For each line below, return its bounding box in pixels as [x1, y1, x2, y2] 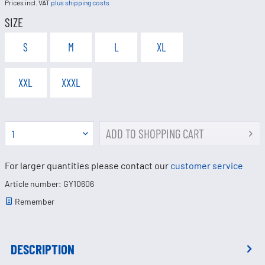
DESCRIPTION [11, 240, 75, 257]
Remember [15, 196, 54, 206]
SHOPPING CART [138, 126, 204, 141]
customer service [170, 160, 243, 172]
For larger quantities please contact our [5, 160, 170, 172]
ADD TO [105, 126, 136, 141]
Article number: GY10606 [5, 179, 94, 189]
